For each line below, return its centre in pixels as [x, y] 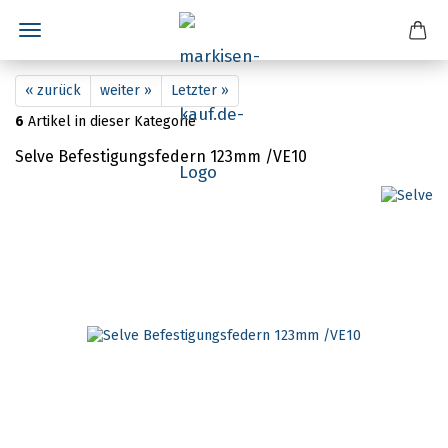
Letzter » [200, 90]
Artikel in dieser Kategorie [110, 121]
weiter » [126, 90]
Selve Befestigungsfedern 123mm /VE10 [161, 156]
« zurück [53, 90]
